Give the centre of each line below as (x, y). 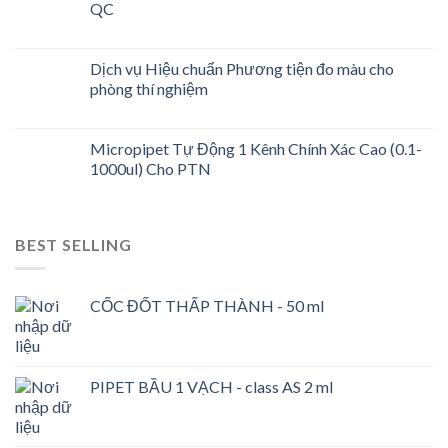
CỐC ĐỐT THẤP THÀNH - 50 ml (207, 306)
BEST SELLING (73, 244)
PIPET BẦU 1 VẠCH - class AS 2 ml (211, 387)
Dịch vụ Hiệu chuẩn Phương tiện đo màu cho (242, 68)
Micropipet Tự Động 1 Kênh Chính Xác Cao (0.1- (256, 148)
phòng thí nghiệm (149, 88)
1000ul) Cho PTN (150, 168)
